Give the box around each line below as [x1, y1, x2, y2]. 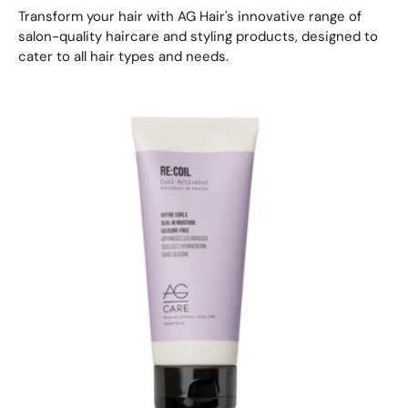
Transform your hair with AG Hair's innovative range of [18, 7, 362, 26]
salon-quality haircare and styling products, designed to [18, 27, 378, 46]
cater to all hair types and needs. [18, 47, 229, 66]
